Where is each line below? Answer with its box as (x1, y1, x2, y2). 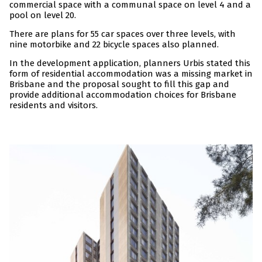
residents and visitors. (9, 100, 98, 111)
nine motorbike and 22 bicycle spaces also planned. (9, 39, 219, 50)
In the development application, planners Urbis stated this (9, 58, 250, 69)
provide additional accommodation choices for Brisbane (9, 89, 236, 101)
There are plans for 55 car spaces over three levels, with (9, 29, 236, 40)
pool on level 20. (9, 10, 76, 21)
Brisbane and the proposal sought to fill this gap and (9, 79, 229, 90)
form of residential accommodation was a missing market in (9, 68, 253, 80)
